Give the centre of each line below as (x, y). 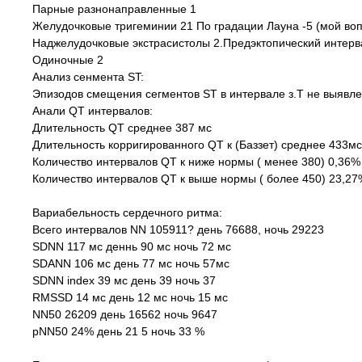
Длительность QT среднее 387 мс (122, 128)
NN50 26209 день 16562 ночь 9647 (125, 314)
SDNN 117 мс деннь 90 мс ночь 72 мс (132, 246)
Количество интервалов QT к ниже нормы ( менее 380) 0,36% (196, 162)
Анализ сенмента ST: (88, 77)
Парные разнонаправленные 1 (114, 9)
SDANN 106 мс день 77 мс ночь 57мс (131, 263)
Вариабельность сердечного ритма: (127, 213)
